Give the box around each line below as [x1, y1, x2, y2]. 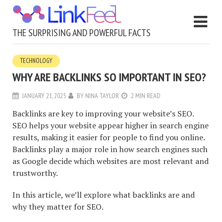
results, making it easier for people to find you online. [12, 131, 205, 143]
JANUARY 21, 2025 [22, 91, 66, 100]
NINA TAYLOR [85, 91, 119, 100]
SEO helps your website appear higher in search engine [12, 119, 209, 131]
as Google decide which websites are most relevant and [12, 155, 209, 166]
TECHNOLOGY [20, 56, 52, 65]
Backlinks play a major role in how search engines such [12, 143, 208, 155]
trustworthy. [12, 167, 58, 178]
